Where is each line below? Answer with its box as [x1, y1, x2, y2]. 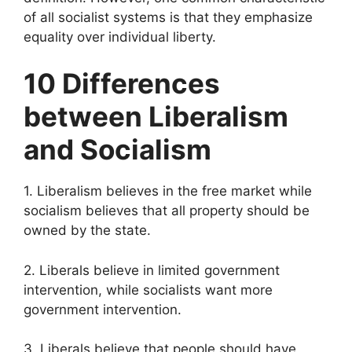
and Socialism [24, 133, 211, 167]
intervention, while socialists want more [24, 281, 273, 298]
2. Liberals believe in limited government [24, 262, 280, 278]
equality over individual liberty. [24, 28, 216, 45]
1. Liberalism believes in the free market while [24, 183, 312, 200]
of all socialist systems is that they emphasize [24, 9, 313, 25]
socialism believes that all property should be [24, 203, 310, 219]
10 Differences [24, 67, 220, 101]
